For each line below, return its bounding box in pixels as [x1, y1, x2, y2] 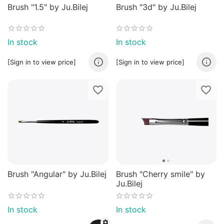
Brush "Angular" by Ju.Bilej [7, 169, 106, 179]
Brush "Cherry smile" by [115, 169, 205, 179]
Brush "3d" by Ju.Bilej [115, 2, 196, 12]
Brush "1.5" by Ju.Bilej [7, 2, 88, 12]
